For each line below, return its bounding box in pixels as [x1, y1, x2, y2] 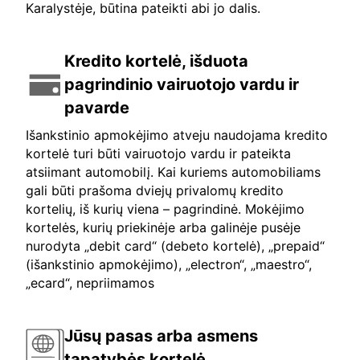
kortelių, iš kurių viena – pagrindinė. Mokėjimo [26, 201, 305, 218]
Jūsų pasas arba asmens [64, 326, 258, 346]
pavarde [64, 98, 129, 118]
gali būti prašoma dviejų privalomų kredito [26, 182, 284, 199]
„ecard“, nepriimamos [26, 275, 154, 292]
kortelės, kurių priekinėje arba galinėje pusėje [26, 219, 301, 236]
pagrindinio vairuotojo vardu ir [64, 75, 299, 95]
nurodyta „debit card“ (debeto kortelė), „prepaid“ [26, 238, 325, 255]
